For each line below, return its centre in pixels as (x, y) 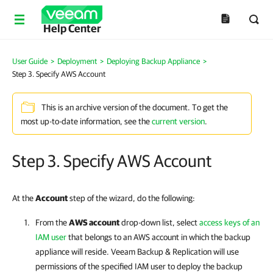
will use (225, 252)
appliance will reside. (73, 252)
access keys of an (229, 222)
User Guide (30, 61)
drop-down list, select (159, 222)
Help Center (72, 28)
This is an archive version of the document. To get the (135, 108)
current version (178, 121)
